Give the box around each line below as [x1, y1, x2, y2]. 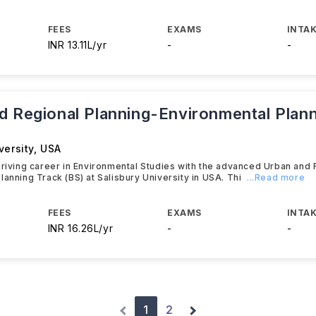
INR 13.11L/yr [47, 39, 107, 51]
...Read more [247, 172, 305, 183]
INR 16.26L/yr [47, 222, 114, 234]
